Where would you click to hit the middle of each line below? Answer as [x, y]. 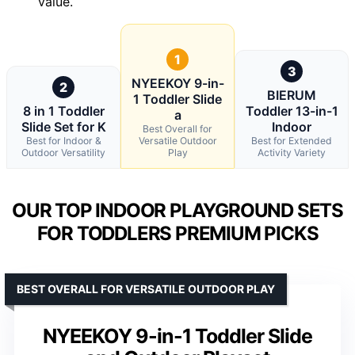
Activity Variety [292, 152]
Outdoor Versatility [63, 152]
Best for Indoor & [63, 140]
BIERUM [292, 95]
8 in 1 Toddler [63, 111]
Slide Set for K [63, 126]
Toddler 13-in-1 [292, 111]
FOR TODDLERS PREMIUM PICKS [177, 233]
